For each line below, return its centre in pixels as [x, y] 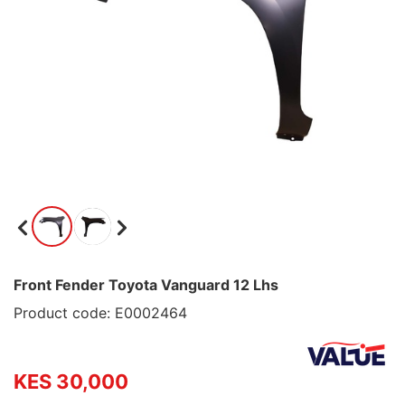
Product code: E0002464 [100, 313]
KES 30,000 [71, 381]
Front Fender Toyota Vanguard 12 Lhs [146, 285]
